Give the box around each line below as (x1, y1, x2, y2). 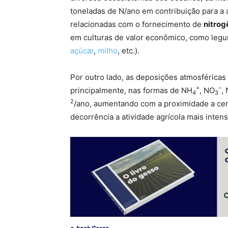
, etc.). (118, 46, 139, 56)
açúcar (70, 46, 94, 56)
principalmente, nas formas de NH (70, 85, 192, 96)
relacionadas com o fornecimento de (70, 19, 204, 30)
